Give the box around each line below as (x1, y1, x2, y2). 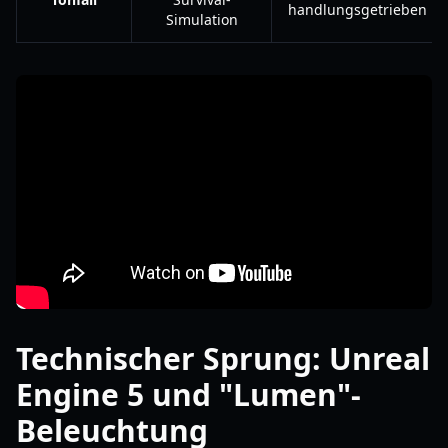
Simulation (165, 10, 238, 29)
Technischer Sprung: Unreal (16, 338, 430, 379)
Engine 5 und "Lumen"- (16, 374, 361, 415)
